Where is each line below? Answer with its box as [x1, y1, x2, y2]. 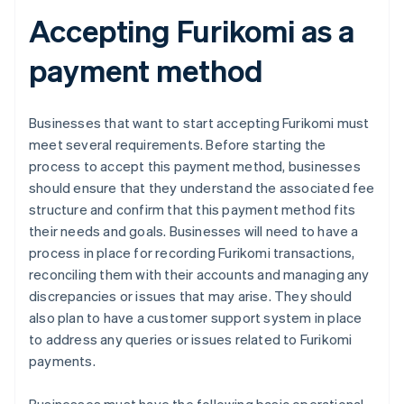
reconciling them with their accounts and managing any [29, 265, 370, 284]
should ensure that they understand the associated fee [29, 179, 375, 197]
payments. [29, 352, 96, 371]
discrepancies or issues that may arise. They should [29, 287, 353, 306]
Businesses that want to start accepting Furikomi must [29, 114, 370, 133]
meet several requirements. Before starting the [29, 135, 326, 154]
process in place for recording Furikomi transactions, [29, 243, 355, 262]
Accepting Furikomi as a [29, 11, 354, 50]
